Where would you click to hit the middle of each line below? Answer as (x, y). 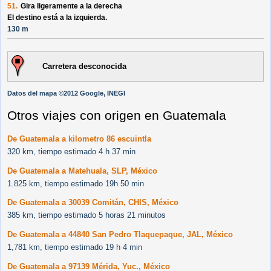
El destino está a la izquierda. (57, 18)
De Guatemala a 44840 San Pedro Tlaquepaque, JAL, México (120, 234)
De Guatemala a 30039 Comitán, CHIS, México (93, 203)
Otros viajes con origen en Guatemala (117, 116)
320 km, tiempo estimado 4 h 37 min (71, 152)
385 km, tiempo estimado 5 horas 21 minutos (87, 215)
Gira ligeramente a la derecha (71, 6)
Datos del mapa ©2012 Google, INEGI (66, 93)
